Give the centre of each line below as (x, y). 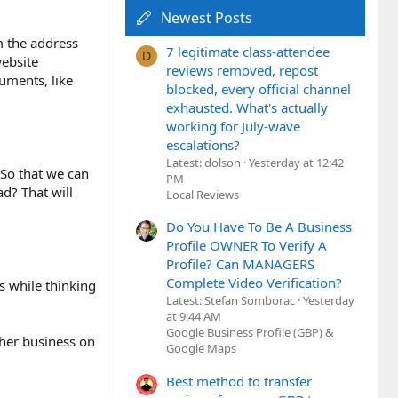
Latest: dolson (203, 162)
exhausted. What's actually (247, 107)
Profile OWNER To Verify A (247, 246)
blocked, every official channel (259, 88)
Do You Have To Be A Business (259, 227)
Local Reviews (203, 194)
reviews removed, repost (242, 70)
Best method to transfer (239, 381)
